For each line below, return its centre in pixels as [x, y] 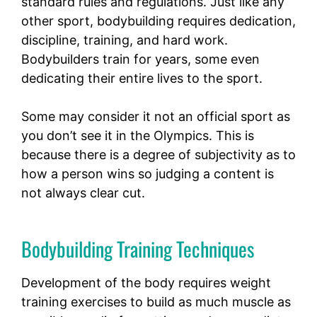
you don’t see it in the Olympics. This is [138, 136]
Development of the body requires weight [146, 283]
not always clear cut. [83, 193]
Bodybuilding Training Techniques [138, 249]
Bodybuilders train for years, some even [140, 59]
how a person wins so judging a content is [148, 174]
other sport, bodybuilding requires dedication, [158, 21]
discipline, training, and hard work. [125, 40]
